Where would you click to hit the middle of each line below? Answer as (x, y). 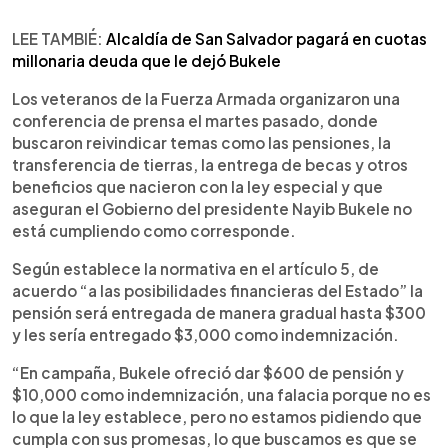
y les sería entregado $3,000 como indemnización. (205, 334)
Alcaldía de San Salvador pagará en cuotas (266, 38)
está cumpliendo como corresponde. (154, 230)
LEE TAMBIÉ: (59, 38)
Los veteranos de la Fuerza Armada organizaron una (206, 98)
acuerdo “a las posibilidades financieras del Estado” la (217, 290)
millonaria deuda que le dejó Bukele (146, 60)
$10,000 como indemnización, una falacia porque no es (221, 394)
